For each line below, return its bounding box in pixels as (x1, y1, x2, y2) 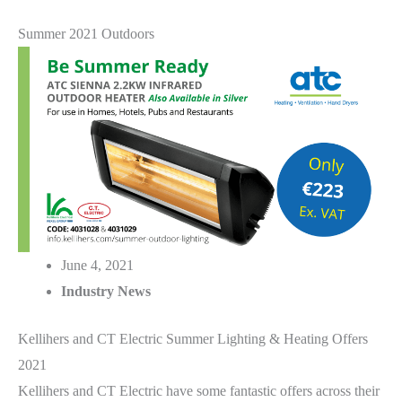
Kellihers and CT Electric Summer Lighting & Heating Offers (18, 331, 368, 347)
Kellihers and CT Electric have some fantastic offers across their (18, 383, 380, 399)
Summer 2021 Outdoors (18, 25, 154, 41)
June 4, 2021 (61, 258, 134, 274)
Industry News (61, 284, 151, 300)
